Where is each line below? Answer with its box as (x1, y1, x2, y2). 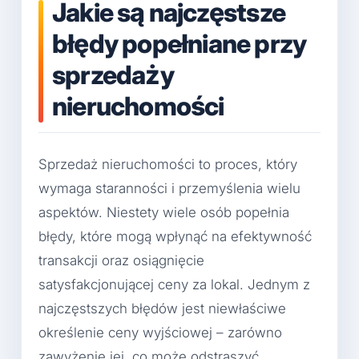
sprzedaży (52, 59, 174, 91)
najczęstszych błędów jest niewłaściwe (38, 300, 286, 317)
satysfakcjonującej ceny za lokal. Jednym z (38, 276, 310, 292)
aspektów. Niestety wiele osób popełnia (38, 204, 289, 220)
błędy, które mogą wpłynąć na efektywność (38, 228, 312, 244)
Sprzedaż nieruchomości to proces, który (38, 155, 297, 172)
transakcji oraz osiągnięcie (38, 252, 204, 268)
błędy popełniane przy (52, 28, 307, 60)
